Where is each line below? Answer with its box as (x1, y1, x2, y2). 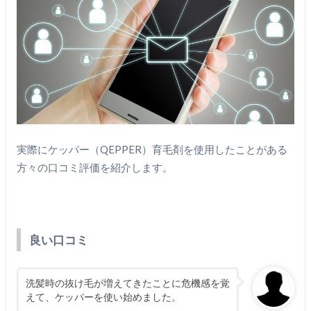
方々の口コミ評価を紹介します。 (16, 160, 173, 174)
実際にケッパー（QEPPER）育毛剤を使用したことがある (16, 142, 287, 155)
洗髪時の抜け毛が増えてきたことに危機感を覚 (25, 276, 230, 289)
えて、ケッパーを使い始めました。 (25, 290, 181, 303)
